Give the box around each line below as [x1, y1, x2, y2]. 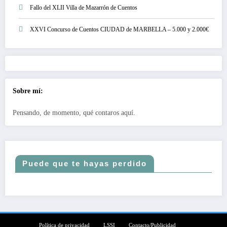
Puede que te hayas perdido [22, 159, 147, 168]
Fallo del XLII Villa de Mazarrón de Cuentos [30, 4, 137, 11]
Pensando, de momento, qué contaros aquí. [13, 109, 135, 117]
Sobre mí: [13, 87, 43, 95]
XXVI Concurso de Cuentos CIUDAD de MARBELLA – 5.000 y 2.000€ [30, 25, 209, 33]
